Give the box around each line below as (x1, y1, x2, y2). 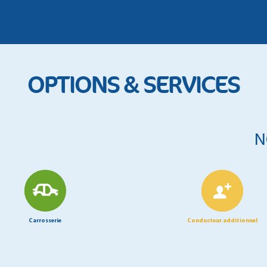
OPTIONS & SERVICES (27, 70, 240, 101)
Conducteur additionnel (187, 218, 257, 225)
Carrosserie (29, 218, 61, 225)
